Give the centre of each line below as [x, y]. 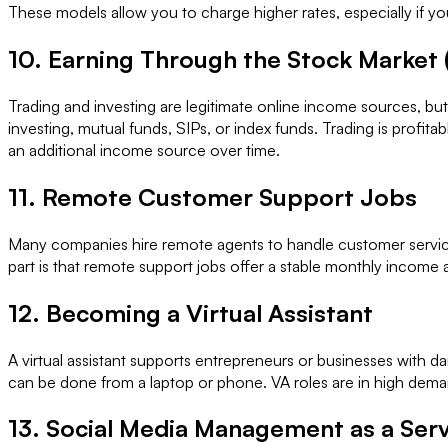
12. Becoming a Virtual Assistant [190, 312]
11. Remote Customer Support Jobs [212, 196]
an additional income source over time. [144, 149]
